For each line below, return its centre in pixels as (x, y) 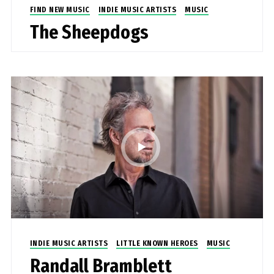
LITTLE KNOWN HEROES (157, 243)
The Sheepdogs (89, 32)
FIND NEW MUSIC (60, 9)
